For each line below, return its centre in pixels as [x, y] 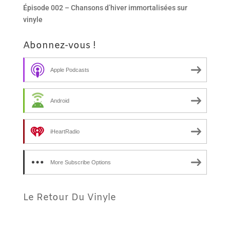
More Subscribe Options [80, 162]
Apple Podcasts [70, 70]
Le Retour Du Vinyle [69, 198]
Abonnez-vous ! [59, 46]
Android [60, 101]
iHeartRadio [65, 132]
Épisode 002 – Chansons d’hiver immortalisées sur [105, 8]
